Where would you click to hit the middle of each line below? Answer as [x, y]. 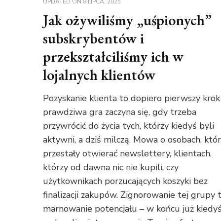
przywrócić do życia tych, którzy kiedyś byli [129, 126]
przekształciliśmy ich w [113, 57]
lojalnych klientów [99, 75]
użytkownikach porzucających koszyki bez [126, 181]
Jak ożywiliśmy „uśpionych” [128, 20]
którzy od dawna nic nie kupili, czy [111, 167]
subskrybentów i [94, 38]
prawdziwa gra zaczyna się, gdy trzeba [120, 112]
